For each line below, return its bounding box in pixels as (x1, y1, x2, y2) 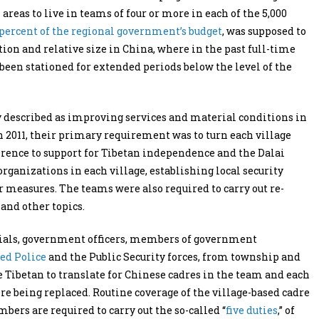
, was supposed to (222, 24, 306, 38)
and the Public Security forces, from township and (46, 250, 300, 263)
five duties (226, 303, 278, 317)
